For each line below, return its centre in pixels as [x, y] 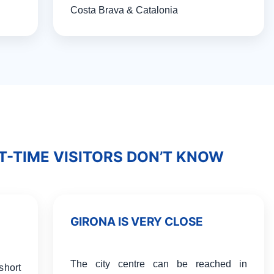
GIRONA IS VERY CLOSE [136, 222]
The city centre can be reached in [158, 264]
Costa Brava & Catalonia [124, 10]
